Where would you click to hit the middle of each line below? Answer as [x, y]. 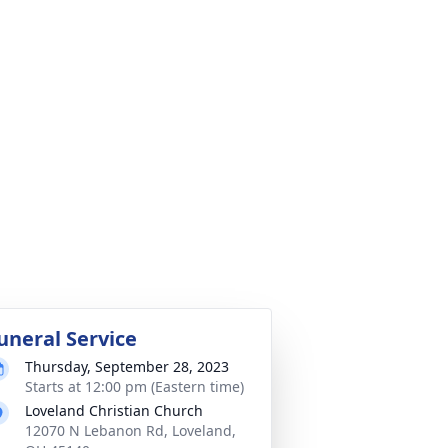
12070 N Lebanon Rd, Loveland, [130, 430]
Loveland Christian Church [114, 410]
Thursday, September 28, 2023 [127, 366]
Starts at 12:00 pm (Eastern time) [134, 386]
